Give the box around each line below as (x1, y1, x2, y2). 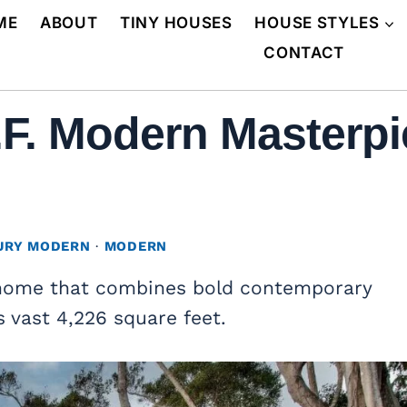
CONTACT (263, 44, 345, 63)
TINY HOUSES (120, 13, 233, 32)
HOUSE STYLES (254, 13, 380, 32)
